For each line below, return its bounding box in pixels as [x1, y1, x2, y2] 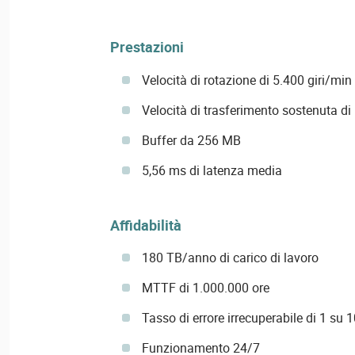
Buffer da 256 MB [141, 131, 241, 149]
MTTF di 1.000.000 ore [141, 278, 269, 296]
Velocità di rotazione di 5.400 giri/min [141, 71, 352, 89]
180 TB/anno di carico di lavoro [141, 248, 319, 266]
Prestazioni [109, 37, 184, 57]
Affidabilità [109, 215, 181, 235]
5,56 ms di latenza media [141, 161, 282, 179]
